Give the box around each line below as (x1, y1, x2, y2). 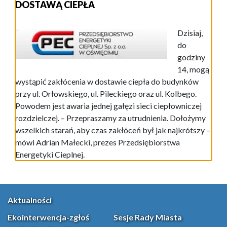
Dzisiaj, (177, 28, 203, 38)
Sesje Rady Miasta (113, 212, 182, 222)
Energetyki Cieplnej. (15, 149, 85, 160)
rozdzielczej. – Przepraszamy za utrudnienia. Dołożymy (15, 113, 206, 123)
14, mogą (177, 64, 209, 74)
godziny (177, 52, 205, 62)
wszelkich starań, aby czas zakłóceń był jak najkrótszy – (15, 125, 210, 135)
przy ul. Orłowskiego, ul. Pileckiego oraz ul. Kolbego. (15, 89, 197, 99)
